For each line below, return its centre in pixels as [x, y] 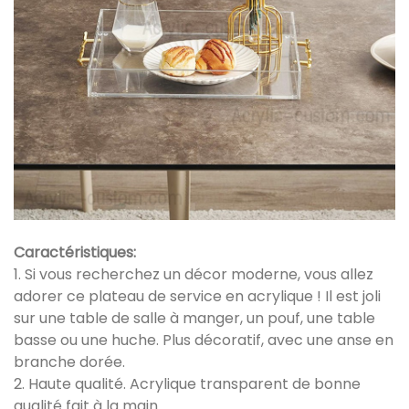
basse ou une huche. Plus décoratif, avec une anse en [204, 341]
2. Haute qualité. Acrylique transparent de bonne [187, 384]
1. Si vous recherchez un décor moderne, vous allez [194, 275]
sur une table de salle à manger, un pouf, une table [194, 319]
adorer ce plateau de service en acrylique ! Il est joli [197, 297]
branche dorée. [69, 362]
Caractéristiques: [75, 253]
